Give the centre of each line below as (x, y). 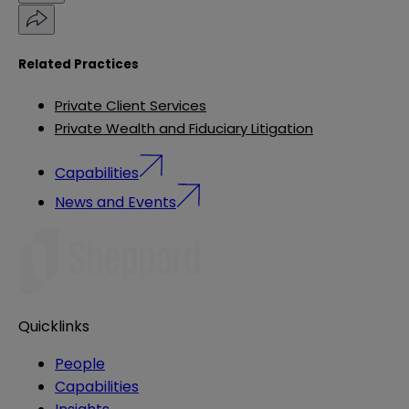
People (80, 364)
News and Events (115, 203)
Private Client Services (131, 105)
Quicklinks (54, 327)
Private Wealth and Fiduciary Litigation (184, 128)
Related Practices (79, 64)
